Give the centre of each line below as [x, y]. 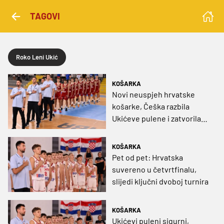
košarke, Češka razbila [151, 106]
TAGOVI [45, 16]
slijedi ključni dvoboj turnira [160, 181]
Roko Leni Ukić [37, 57]
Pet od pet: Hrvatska [147, 157]
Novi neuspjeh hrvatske [153, 94]
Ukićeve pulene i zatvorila [156, 118]
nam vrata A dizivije [145, 130]
